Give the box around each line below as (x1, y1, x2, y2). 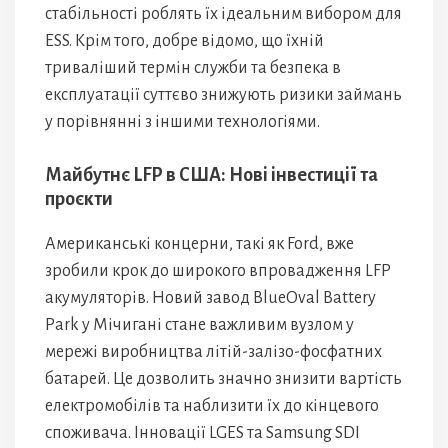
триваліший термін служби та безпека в (45, 59, 341, 77)
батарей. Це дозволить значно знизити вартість (45, 370, 402, 388)
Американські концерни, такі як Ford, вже (45, 235, 354, 253)
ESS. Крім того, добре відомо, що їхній (45, 32, 324, 50)
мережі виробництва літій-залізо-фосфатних (45, 343, 382, 361)
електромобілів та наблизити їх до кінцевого (45, 397, 379, 415)
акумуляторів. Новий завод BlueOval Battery (45, 289, 376, 307)
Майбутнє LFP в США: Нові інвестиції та (45, 165, 378, 185)
